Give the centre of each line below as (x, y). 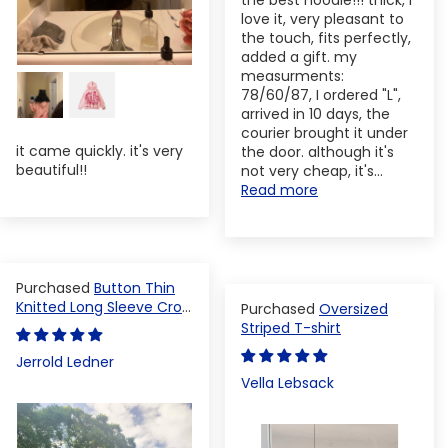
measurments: (292, 76)
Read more (279, 190)
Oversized (353, 308)
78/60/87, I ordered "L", (321, 95)
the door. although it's (317, 152)
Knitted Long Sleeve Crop (103, 306)
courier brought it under (324, 133)
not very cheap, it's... (312, 171)
